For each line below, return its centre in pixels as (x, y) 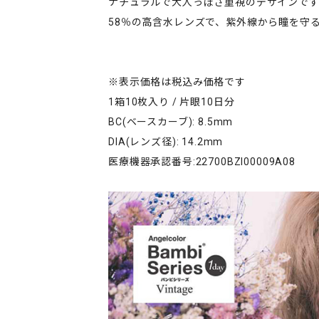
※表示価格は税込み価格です (177, 82)
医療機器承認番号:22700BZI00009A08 (202, 162)
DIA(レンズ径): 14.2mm (166, 142)
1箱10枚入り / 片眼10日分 (172, 102)
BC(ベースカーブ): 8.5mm (171, 122)
